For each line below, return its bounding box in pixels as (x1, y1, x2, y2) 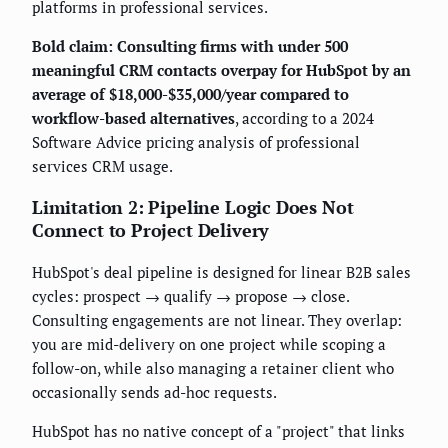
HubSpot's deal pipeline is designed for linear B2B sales (32, 261, 411, 282)
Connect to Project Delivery (32, 217, 270, 242)
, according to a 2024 (235, 107, 374, 128)
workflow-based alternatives (32, 107, 235, 128)
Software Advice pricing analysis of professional (32, 131, 360, 152)
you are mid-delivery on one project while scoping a (32, 333, 386, 354)
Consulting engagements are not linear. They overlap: (32, 309, 402, 330)
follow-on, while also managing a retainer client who (32, 357, 394, 378)
